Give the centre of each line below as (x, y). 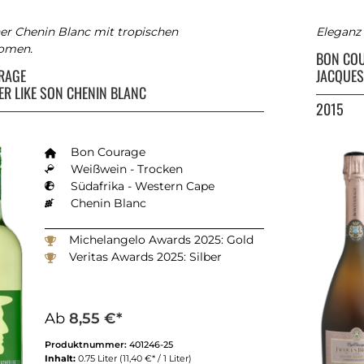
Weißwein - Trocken (127, 169)
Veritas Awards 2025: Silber (145, 257)
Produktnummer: (87, 345)
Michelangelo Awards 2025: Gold (161, 240)
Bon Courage (108, 152)
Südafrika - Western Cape (143, 186)
